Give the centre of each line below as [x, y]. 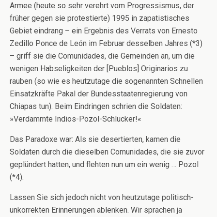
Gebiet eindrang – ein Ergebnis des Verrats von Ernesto [104, 31]
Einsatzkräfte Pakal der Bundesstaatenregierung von [99, 94]
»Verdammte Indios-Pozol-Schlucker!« [76, 119]
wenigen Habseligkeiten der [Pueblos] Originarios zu [99, 69]
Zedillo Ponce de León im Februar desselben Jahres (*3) [106, 43]
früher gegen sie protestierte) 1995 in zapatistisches [100, 18]
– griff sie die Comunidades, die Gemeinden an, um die [102, 56]
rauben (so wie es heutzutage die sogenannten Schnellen [106, 81]
